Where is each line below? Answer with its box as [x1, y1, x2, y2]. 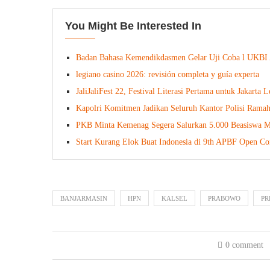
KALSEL [162, 195, 187, 202]
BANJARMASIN [60, 195, 107, 202]
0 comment [225, 240, 263, 250]
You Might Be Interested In [65, 20, 201, 32]
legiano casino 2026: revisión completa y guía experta [76, 70, 259, 79]
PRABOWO [208, 195, 240, 202]
